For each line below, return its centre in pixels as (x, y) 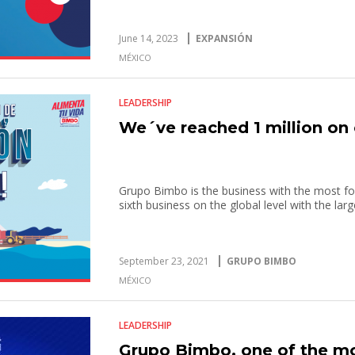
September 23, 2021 (164, 261)
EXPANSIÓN (225, 38)
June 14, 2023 (149, 38)
